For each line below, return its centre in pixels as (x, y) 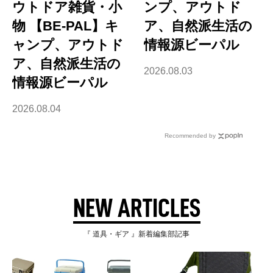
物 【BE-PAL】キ (66, 26)
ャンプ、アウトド (68, 44)
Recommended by (190, 135)
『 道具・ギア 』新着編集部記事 (136, 234)
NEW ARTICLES (136, 208)
